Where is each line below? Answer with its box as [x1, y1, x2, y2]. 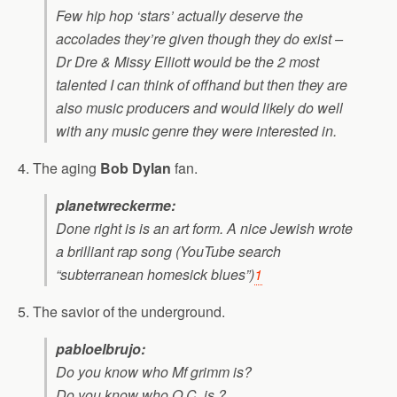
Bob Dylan [100, 158, 171, 179]
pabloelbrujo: [56, 339, 145, 360]
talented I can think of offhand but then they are [56, 74, 347, 96]
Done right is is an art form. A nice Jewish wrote [56, 218, 353, 239]
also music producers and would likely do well [56, 97, 343, 119]
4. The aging [18, 158, 100, 179]
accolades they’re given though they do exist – [56, 28, 343, 50]
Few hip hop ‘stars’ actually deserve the [56, 5, 303, 27]
